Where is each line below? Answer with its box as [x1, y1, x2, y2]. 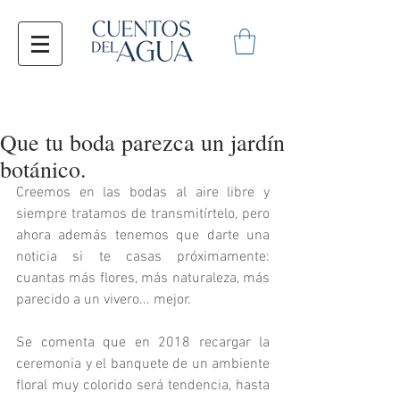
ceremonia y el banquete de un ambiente [16, 355, 270, 373]
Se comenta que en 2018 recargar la [16, 334, 270, 352]
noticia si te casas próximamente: [16, 248, 270, 266]
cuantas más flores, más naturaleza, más [16, 270, 270, 287]
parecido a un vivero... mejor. [16, 291, 195, 309]
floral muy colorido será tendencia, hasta [16, 377, 270, 395]
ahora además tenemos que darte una [16, 227, 270, 245]
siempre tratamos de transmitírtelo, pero [16, 205, 270, 223]
